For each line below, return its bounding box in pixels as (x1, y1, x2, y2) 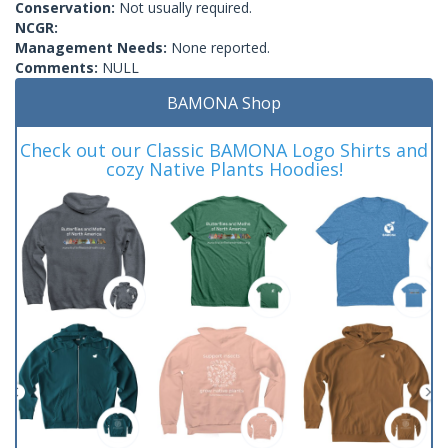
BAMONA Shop (167, 91, 281, 114)
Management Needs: (15, 37, 171, 57)
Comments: (15, 57, 102, 77)
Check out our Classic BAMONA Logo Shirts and (20, 137, 428, 162)
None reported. (171, 37, 270, 57)
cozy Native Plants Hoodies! (105, 156, 343, 181)
